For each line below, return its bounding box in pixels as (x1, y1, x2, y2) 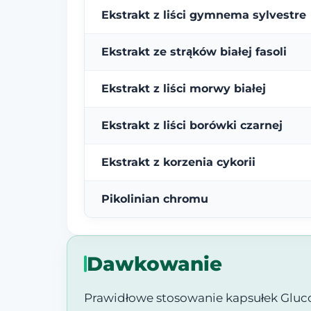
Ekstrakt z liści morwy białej (101, 81, 266, 95)
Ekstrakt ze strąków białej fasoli (101, 44, 287, 58)
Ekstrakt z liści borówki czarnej (101, 118, 283, 132)
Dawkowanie (87, 251, 222, 276)
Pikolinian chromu (101, 192, 208, 205)
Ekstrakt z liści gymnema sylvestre (101, 8, 306, 22)
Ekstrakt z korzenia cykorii (101, 155, 255, 169)
